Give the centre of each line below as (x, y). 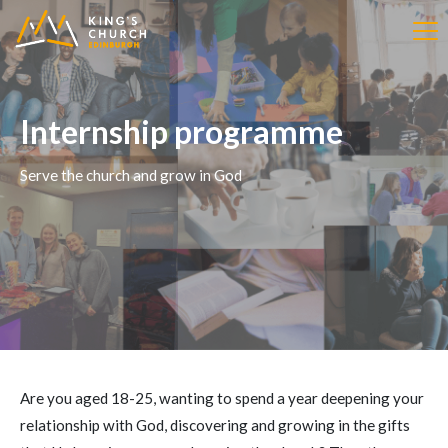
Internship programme (181, 131)
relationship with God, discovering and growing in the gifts (215, 425)
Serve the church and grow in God (131, 174)
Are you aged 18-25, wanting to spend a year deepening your (222, 398)
